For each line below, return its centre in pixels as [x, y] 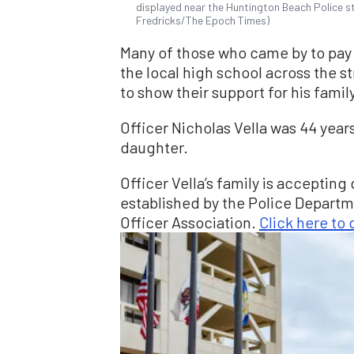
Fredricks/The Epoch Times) [203, 21]
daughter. [154, 147]
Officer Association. [190, 222]
